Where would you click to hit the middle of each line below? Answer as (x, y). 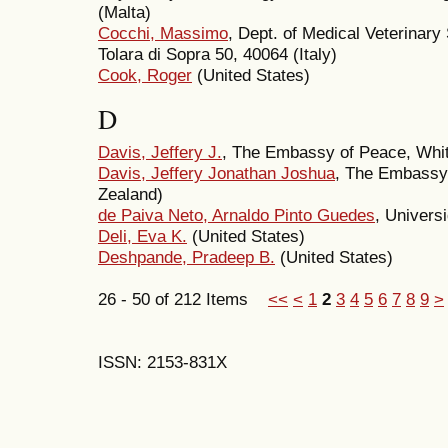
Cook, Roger (145, 75)
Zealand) (130, 194)
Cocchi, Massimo (163, 33)
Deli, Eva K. (142, 236)
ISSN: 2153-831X (162, 362)
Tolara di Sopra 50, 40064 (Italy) (217, 54)
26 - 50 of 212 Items (183, 299)
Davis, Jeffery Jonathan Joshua (216, 173)
